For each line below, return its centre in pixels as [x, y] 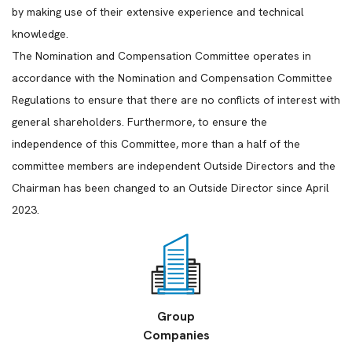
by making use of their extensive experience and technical [158, 12]
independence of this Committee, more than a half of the [156, 144]
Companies [176, 335]
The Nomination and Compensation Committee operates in [161, 56]
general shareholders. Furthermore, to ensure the [139, 122]
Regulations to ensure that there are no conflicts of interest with [176, 100]
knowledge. [40, 34]
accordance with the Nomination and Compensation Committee [172, 78]
